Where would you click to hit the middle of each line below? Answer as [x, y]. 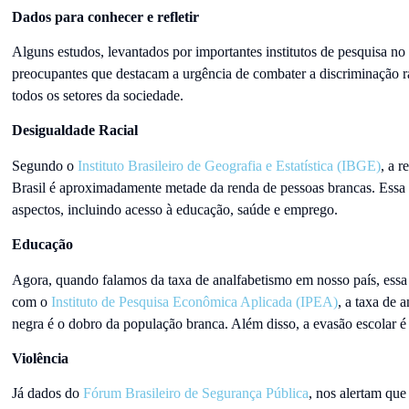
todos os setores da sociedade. [99, 95]
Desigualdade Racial [74, 131]
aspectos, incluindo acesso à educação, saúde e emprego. [174, 209]
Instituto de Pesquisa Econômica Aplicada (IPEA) [194, 301]
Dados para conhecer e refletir [107, 16]
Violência [40, 358]
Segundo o [44, 165]
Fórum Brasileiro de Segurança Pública [195, 393]
